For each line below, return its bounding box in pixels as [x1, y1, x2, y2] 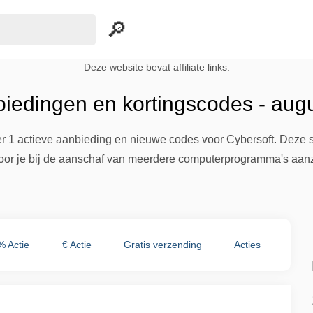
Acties [233, 239, 261, 250]
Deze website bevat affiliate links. [83, 62, 230, 73]
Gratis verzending [123, 239, 202, 250]
